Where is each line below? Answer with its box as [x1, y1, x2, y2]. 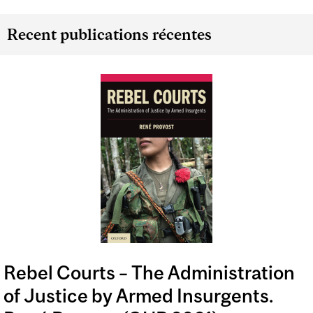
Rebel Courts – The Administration [3, 261, 295, 284]
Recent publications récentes [7, 24, 212, 43]
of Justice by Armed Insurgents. [3, 284, 273, 307]
